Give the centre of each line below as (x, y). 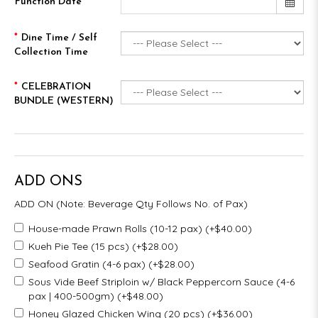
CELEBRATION (56, 87)
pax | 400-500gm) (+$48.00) (96, 296)
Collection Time (51, 52)
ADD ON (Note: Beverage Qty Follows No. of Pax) (131, 203)
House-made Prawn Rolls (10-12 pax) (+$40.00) (140, 228)
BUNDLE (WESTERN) (64, 101)
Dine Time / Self (59, 38)
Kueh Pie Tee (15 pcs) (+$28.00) (103, 246)
